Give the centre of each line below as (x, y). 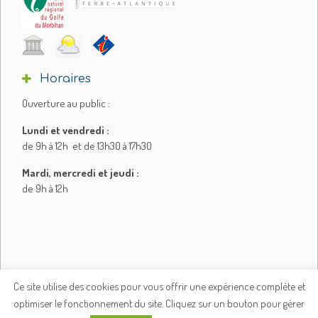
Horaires (65, 78)
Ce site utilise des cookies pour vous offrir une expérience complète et (159, 287)
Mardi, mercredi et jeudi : (81, 172)
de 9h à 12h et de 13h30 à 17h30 (87, 146)
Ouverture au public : (66, 103)
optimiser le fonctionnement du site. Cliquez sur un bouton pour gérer (159, 303)
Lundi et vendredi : (66, 130)
